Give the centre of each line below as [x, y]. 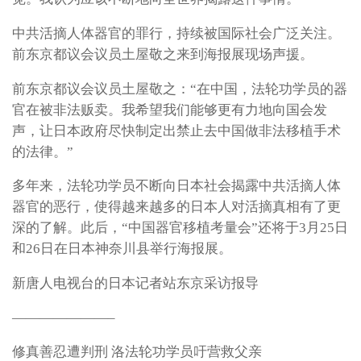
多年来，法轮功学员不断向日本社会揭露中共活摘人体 [176, 186]
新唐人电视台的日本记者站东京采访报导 [135, 283]
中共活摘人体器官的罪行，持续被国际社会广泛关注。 [176, 33]
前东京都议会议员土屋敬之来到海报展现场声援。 [163, 54]
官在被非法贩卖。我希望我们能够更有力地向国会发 [170, 110]
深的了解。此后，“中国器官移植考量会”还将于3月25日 [180, 228]
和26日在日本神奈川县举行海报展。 [122, 249]
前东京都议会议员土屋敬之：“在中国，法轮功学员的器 [180, 89]
